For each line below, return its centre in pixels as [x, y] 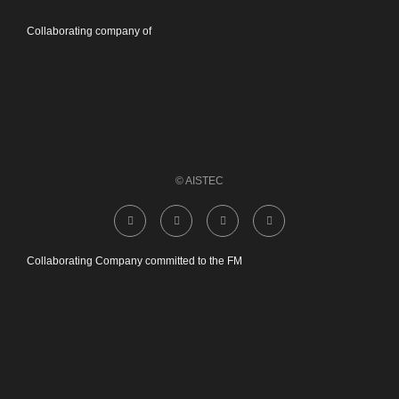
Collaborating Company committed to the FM [134, 261]
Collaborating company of [89, 31]
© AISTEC [199, 180]
